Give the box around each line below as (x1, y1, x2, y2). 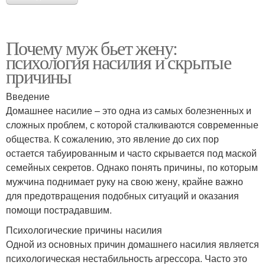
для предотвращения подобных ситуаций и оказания (6, 188, 239, 202)
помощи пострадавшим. (6, 202, 112, 216)
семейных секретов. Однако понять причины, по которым (6, 160, 258, 174)
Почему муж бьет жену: (6, 34, 177, 60)
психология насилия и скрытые (6, 49, 231, 75)
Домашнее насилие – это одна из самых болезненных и (6, 103, 251, 117)
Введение (6, 89, 50, 103)
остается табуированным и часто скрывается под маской (6, 146, 257, 160)
